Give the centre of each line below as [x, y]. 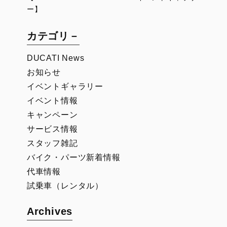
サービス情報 [52, 129]
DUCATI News [55, 58]
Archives [50, 212]
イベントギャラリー [65, 87]
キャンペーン [52, 115]
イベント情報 [52, 101]
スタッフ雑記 [52, 143]
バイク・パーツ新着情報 [73, 158]
